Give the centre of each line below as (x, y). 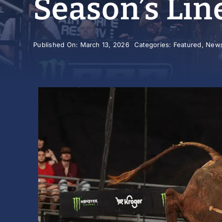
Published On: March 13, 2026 (81, 45)
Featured (187, 45)
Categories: (154, 45)
